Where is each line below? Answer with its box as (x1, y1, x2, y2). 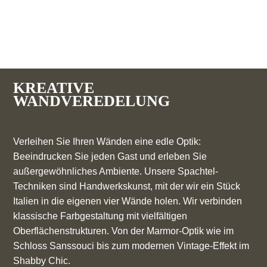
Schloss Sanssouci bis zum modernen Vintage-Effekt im (13, 241, 250, 252)
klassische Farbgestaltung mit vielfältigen (13, 211, 188, 222)
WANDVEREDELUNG (13, 92, 170, 110)
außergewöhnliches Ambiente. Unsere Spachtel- (13, 166, 219, 177)
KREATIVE (13, 79, 95, 97)
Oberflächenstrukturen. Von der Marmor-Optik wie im (13, 226, 234, 237)
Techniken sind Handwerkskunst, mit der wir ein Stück (13, 181, 241, 192)
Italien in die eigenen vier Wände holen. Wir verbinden (13, 196, 243, 207)
